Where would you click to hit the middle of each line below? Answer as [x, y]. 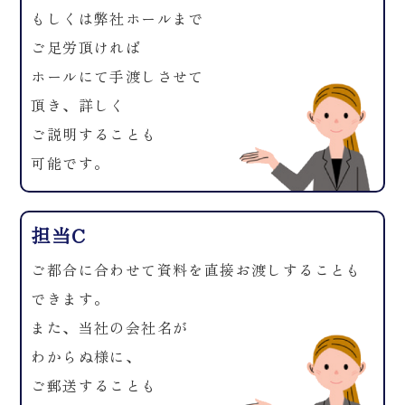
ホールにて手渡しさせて [118, 76]
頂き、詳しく [78, 105]
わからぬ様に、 [86, 356]
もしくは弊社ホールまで [118, 18]
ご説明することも [94, 134]
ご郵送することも [94, 385]
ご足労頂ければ [86, 47]
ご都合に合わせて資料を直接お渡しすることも [196, 269]
